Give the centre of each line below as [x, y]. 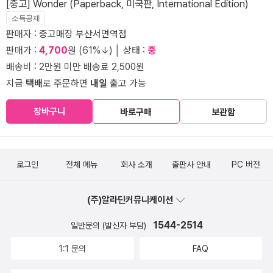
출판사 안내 [191, 164]
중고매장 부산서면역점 [83, 34]
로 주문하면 [66, 83]
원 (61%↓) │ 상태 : [108, 50]
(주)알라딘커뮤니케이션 [131, 200]
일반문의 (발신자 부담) [109, 225]
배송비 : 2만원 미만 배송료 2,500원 [75, 66]
